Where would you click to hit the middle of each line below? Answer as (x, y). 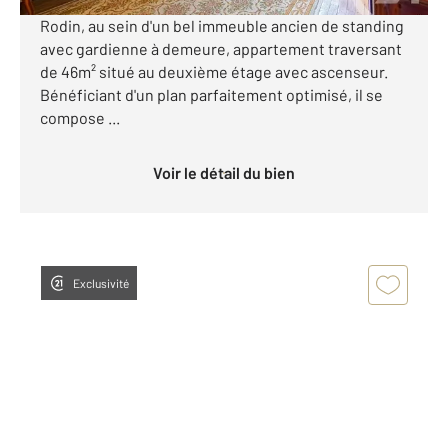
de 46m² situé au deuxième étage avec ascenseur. (214, 71)
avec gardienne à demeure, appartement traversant (221, 48)
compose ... (80, 117)
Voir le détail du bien (228, 172)
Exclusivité (101, 282)
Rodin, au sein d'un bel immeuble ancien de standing (222, 25)
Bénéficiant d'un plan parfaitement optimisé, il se (211, 94)
